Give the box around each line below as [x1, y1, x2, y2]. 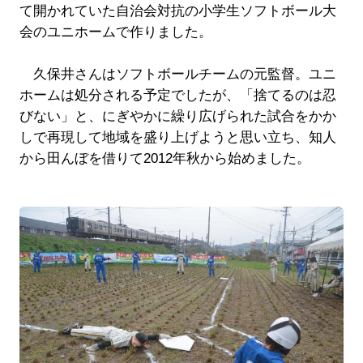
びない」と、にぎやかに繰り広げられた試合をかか [19, 108, 336, 124]
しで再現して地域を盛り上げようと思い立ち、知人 [19, 129, 336, 145]
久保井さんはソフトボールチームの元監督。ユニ [19, 66, 336, 82]
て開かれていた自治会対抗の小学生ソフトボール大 [19, 2, 336, 19]
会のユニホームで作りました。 [19, 23, 212, 40]
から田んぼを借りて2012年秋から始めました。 [19, 150, 310, 166]
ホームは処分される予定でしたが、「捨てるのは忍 [19, 87, 336, 103]
